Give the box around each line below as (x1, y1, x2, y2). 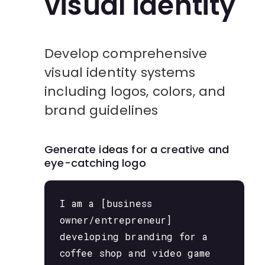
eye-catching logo (44, 155, 146, 170)
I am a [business (59, 197, 152, 210)
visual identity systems (44, 63, 196, 82)
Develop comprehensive (44, 44, 208, 63)
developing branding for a (59, 230, 208, 243)
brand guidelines (44, 101, 159, 119)
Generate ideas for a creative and (44, 141, 230, 157)
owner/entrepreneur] (59, 214, 172, 227)
